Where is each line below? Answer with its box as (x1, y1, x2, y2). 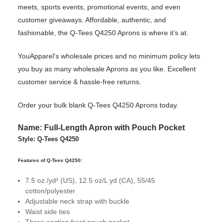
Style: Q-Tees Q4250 (18, 135, 79, 143)
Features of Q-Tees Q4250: (18, 158, 82, 164)
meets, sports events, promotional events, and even (18, 3, 180, 11)
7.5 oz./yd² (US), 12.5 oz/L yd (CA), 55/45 (25, 176, 155, 185)
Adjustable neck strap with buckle (25, 197, 129, 206)
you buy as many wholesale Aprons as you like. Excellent (18, 65, 196, 73)
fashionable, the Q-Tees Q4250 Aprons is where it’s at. (18, 29, 188, 37)
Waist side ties (25, 208, 70, 216)
